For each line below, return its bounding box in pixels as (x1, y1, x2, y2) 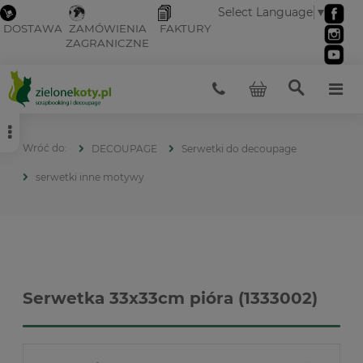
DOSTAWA (3, 22, 62, 36)
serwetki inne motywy (36, 170, 144, 183)
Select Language (218, 5, 314, 20)
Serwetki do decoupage (181, 142, 297, 155)
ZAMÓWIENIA (69, 22, 147, 36)
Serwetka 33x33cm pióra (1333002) (23, 288, 318, 308)
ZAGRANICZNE (66, 36, 149, 50)
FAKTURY (160, 22, 211, 36)
